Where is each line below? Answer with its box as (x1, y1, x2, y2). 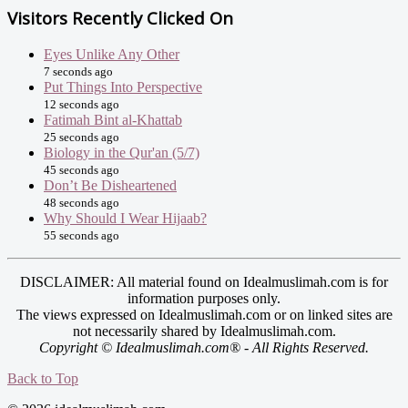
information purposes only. (127, 290, 280, 306)
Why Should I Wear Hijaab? (44, 209, 207, 226)
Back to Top (7, 370, 78, 386)
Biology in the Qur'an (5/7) (44, 144, 199, 160)
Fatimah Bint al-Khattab (44, 111, 182, 127)
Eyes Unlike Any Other (44, 46, 179, 62)
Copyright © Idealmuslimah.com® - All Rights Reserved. (39, 339, 369, 355)
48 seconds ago (44, 195, 119, 209)
